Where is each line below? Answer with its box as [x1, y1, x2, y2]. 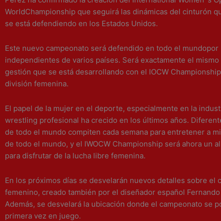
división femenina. [5, 78, 69, 88]
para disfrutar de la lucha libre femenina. [5, 151, 146, 160]
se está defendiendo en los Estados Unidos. [5, 18, 158, 28]
